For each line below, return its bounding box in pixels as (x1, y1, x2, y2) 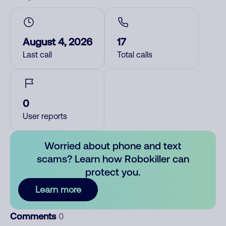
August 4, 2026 (23, 35, 92, 47)
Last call (23, 50, 52, 59)
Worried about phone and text (44, 139, 182, 151)
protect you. (85, 165, 141, 178)
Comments (10, 210, 59, 221)
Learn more (35, 184, 81, 195)
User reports (23, 111, 67, 121)
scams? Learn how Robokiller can (36, 152, 189, 164)
